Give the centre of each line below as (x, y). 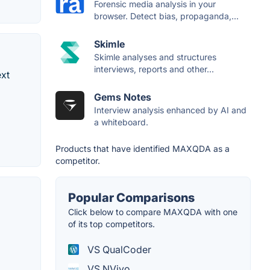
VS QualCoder (118, 250)
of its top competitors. (111, 224)
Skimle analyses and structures (155, 57)
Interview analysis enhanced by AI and (170, 110)
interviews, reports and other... (154, 69)
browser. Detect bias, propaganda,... (166, 16)
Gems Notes (123, 97)
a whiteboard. (121, 122)
